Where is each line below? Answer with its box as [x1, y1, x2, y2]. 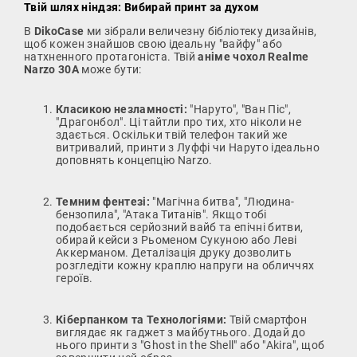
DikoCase [33, 24, 84, 37]
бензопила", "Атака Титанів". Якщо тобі [56, 207, 267, 221]
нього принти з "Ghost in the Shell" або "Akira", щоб [56, 338, 325, 351]
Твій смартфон [226, 312, 308, 326]
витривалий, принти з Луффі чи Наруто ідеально [56, 140, 320, 154]
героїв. [56, 271, 93, 284]
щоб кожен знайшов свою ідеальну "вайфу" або [24, 37, 283, 50]
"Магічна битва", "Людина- [150, 194, 295, 208]
